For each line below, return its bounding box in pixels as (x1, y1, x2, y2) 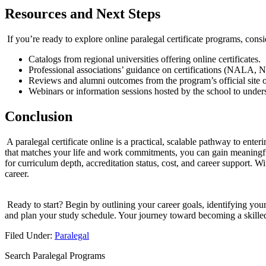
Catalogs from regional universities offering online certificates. (28, 54, 261, 65)
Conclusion (5, 109, 72, 125)
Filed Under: (5, 230, 55, 241)
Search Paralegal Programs (5, 251, 105, 261)
